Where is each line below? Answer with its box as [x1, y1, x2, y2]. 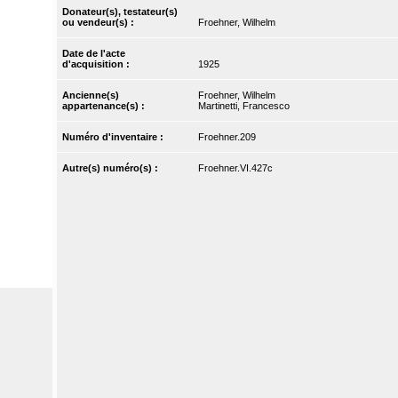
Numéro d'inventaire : [62, 131, 167, 143]
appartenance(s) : [62, 100, 148, 112]
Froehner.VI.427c [197, 163, 273, 174]
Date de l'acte [62, 48, 126, 60]
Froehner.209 [197, 131, 256, 143]
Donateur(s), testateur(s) [62, 6, 179, 18]
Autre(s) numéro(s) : [62, 163, 162, 174]
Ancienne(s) [62, 90, 120, 101]
